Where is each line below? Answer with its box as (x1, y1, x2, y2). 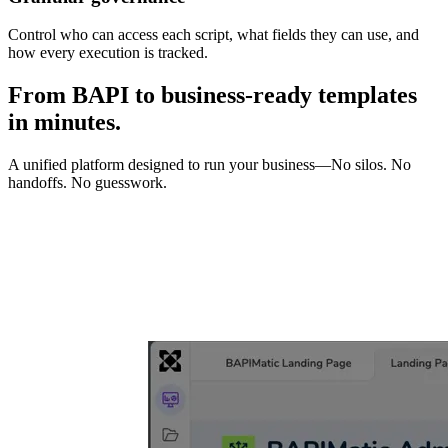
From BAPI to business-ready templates (8, 82, 417, 109)
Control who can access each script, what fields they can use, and (8, 26, 419, 44)
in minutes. (8, 109, 121, 136)
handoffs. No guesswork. (8, 174, 167, 192)
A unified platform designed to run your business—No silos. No (8, 156, 411, 174)
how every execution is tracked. (8, 44, 208, 62)
